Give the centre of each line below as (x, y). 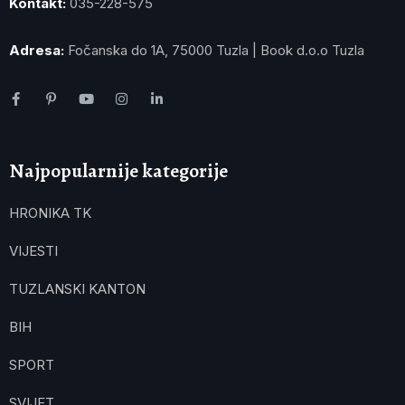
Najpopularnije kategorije (118, 170)
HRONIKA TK (50, 212)
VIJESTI (33, 250)
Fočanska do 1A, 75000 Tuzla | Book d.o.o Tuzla (214, 50)
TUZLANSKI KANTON (77, 288)
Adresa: (37, 50)
